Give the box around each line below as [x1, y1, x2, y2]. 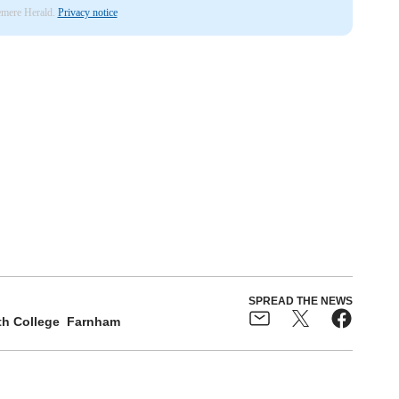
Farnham [66, 313, 120, 329]
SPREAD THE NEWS [248, 294, 353, 307]
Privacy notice [57, 5, 118, 19]
